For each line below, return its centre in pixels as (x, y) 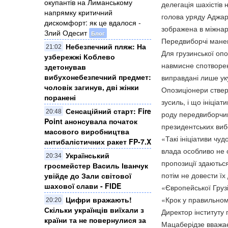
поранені (60, 97)
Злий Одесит (66, 32)
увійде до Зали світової (88, 175)
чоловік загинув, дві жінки (92, 87)
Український (88, 155)
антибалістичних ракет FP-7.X (98, 141)
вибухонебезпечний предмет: (98, 77)
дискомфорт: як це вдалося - (93, 22)
